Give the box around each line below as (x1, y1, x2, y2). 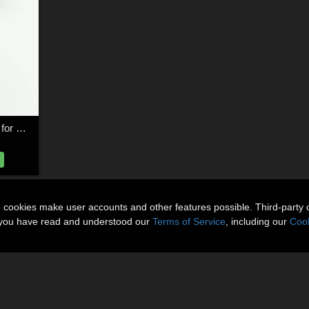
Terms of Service (152, 216, 226, 227)
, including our (226, 216, 290, 227)
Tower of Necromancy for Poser (15, 122, 26, 134)
